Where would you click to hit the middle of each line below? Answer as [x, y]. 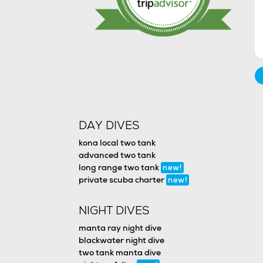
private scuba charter [123, 180]
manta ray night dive [120, 228]
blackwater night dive [122, 240]
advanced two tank [117, 155]
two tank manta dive [120, 252]
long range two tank [120, 167]
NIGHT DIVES [114, 210]
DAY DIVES [109, 125]
